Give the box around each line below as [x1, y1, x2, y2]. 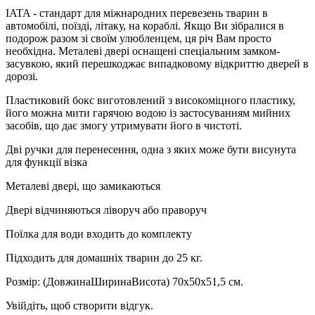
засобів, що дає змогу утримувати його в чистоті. [6, 119, 242, 131]
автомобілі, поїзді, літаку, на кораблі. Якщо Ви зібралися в [6, 19, 284, 32]
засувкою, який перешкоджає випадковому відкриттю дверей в [6, 57, 309, 70]
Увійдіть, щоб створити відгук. [6, 299, 153, 311]
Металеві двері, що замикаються [6, 179, 160, 192]
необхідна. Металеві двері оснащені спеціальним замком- [6, 44, 280, 57]
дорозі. [6, 70, 38, 82]
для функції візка [6, 155, 87, 168]
